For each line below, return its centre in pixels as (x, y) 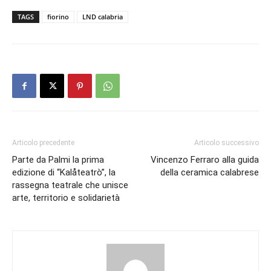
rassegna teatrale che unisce (70, 185)
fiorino (58, 17)
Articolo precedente (43, 143)
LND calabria (103, 17)
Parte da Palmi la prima (58, 160)
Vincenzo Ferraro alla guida (205, 160)
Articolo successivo (227, 143)
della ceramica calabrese (210, 173)
